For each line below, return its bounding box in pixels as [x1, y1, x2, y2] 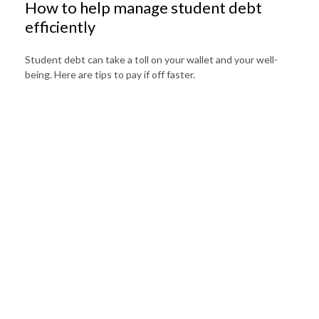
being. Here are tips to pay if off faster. [25, 68, 195, 81]
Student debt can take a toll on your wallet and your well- [25, 53, 278, 66]
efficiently [25, 17, 95, 37]
